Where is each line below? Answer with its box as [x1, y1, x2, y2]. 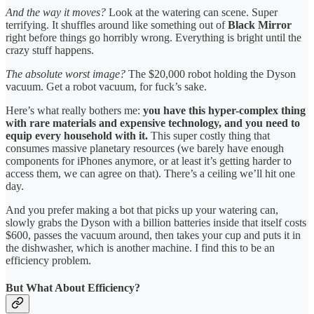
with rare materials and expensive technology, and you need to [6, 116, 300, 129]
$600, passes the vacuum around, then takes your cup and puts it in [6, 228, 301, 241]
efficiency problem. [6, 254, 91, 266]
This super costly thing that [148, 129, 270, 142]
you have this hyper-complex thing [143, 104, 306, 116]
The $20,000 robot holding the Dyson [125, 67, 296, 80]
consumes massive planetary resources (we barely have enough [6, 142, 284, 154]
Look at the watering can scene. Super [106, 6, 278, 18]
